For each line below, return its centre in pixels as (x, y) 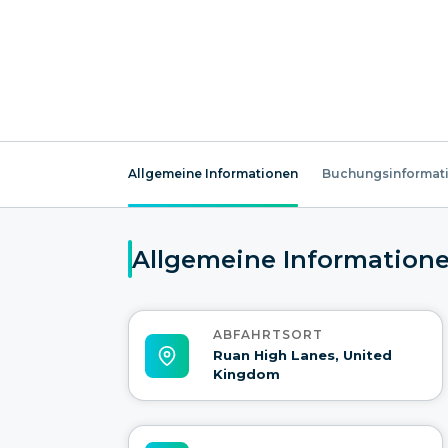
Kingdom (246, 374)
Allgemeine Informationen (213, 173)
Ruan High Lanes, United (302, 355)
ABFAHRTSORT (268, 335)
